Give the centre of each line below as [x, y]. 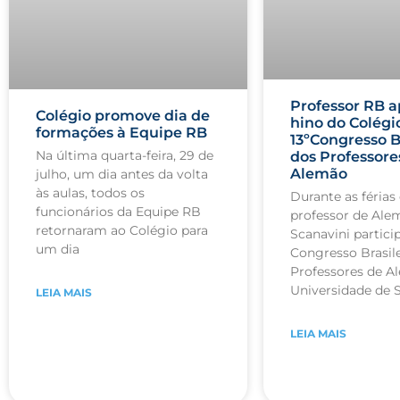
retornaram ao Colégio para [122, 231]
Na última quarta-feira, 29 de [125, 156]
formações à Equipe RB [121, 133]
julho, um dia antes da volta [122, 175]
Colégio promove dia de [123, 116]
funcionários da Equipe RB [118, 212]
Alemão [318, 174]
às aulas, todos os [90, 193]
